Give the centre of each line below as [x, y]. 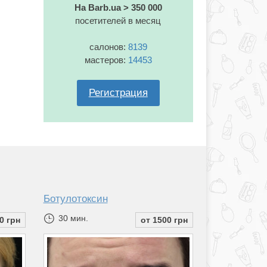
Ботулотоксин [75, 199]
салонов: [108, 47]
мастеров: [106, 60]
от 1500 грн [164, 220]
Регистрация [118, 93]
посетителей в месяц [118, 21]
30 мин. [72, 218]
